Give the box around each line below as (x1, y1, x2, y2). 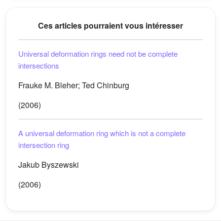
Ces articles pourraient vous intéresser (38, 20, 183, 31)
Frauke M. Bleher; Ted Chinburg (18, 79, 129, 91)
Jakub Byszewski (18, 159, 79, 170)
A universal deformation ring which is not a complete (18, 128, 185, 138)
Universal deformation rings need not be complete (18, 48, 178, 59)
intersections (18, 60, 59, 71)
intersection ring (18, 140, 69, 150)
